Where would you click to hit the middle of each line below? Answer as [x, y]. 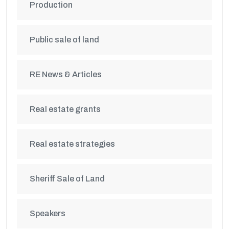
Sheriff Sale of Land [67, 179]
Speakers [48, 213]
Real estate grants [65, 109]
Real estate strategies [72, 144]
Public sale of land [64, 40]
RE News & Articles [66, 74]
